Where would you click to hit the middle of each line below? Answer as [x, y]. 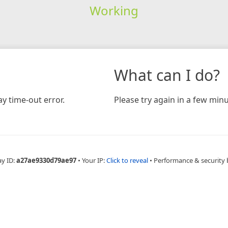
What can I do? [167, 75]
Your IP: [94, 160]
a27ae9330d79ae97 [46, 160]
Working [114, 10]
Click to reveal [127, 160]
